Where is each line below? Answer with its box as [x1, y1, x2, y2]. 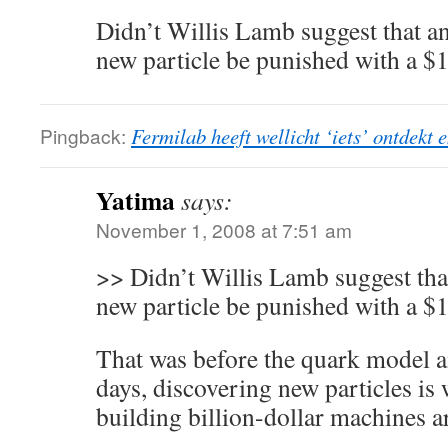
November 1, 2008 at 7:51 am [96, 216, 352, 243]
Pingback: [40, 122, 131, 149]
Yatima [96, 181, 175, 219]
